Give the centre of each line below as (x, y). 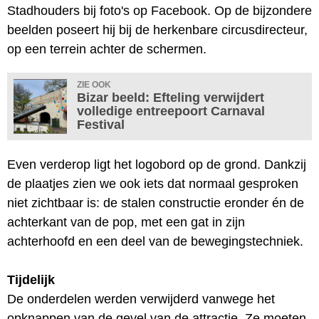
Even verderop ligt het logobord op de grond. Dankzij (157, 164)
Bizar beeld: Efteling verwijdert (171, 97)
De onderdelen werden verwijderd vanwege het (141, 299)
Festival (101, 124)
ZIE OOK (94, 84)
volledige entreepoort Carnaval (171, 111)
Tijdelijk (31, 279)
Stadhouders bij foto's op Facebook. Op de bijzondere (159, 10)
